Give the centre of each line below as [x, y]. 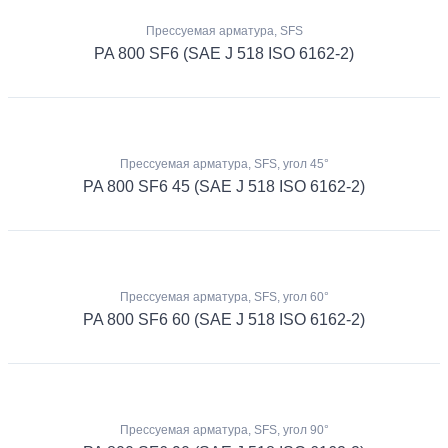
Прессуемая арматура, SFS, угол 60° [224, 296]
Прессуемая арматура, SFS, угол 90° [224, 429]
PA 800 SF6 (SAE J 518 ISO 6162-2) [224, 54]
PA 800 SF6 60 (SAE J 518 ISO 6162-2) [224, 319]
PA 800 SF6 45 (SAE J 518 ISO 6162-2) [224, 187]
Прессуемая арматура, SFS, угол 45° [224, 164]
